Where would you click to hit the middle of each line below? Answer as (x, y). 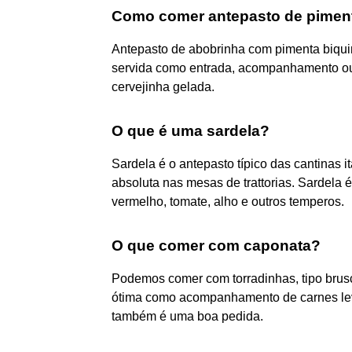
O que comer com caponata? (216, 245)
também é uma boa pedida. (187, 316)
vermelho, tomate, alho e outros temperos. (228, 201)
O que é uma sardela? (191, 130)
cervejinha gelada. (163, 86)
